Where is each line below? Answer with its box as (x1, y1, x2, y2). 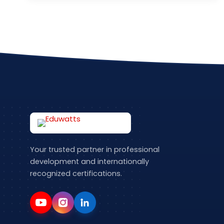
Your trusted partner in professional (30, 144, 159, 154)
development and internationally (30, 156, 149, 166)
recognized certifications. (30, 168, 122, 178)
